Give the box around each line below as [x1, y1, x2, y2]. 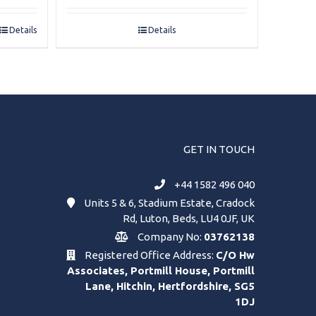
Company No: [135, 231, 204, 243]
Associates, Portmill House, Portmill [67, 265, 255, 277]
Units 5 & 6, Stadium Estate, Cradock [82, 197, 255, 209]
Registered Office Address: [83, 249, 216, 262]
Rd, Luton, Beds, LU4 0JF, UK [123, 212, 255, 225]
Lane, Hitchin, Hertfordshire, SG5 [85, 280, 255, 293]
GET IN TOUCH [183, 143, 255, 156]
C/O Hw [216, 249, 255, 262]
